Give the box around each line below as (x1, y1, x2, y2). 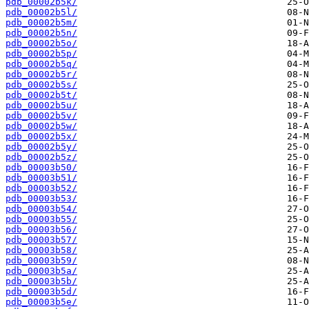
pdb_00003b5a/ (6, 266, 77, 277)
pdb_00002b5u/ (6, 100, 77, 111)
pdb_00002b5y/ (6, 141, 77, 152)
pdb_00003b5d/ (6, 286, 77, 297)
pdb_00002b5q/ (6, 59, 77, 70)
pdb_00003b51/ (6, 172, 77, 183)
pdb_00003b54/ (6, 203, 77, 215)
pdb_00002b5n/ (6, 28, 77, 39)
